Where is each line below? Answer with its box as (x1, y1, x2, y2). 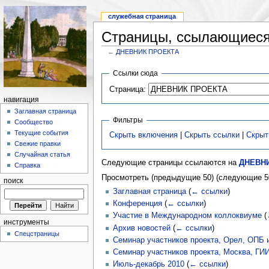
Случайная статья (14, 151, 71, 159)
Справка (14, 162, 41, 169)
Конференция (112, 199, 162, 208)
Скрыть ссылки (184, 131, 240, 140)
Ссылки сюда (113, 68, 159, 77)
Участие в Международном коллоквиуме (112, 211, 262, 220)
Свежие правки (14, 140, 61, 148)
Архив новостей (112, 223, 171, 232)
